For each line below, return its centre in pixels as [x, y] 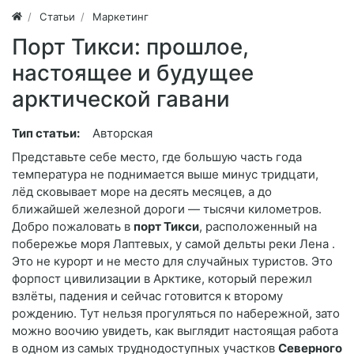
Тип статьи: [46, 133]
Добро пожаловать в [73, 226]
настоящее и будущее [133, 72]
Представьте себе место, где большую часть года [157, 156]
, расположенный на [258, 226]
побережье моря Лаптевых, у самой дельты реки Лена [172, 243]
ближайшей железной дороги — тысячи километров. [167, 209]
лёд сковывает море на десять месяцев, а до [142, 191]
